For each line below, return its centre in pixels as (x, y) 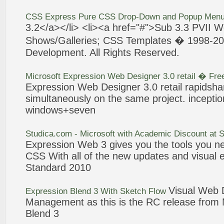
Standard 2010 (58, 167)
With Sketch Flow (133, 191)
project (167, 98)
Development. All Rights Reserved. (102, 52)
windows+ (47, 110)
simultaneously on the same (89, 98)
